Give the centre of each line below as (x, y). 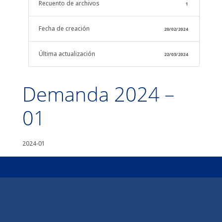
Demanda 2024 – (98, 94)
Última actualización (67, 54)
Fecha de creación (64, 28)
